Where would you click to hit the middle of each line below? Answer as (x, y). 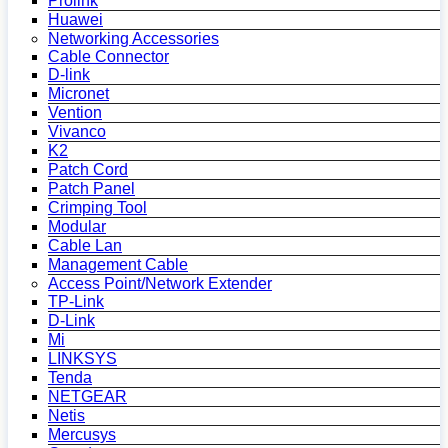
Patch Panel (91, 188)
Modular (77, 226)
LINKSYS (82, 358)
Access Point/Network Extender (160, 283)
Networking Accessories (133, 38)
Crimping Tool (97, 207)
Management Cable (118, 264)
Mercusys (82, 434)
